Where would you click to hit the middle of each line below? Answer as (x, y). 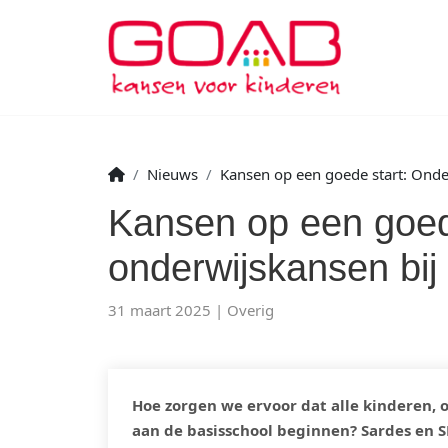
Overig (250, 310)
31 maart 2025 (161, 310)
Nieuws (172, 174)
